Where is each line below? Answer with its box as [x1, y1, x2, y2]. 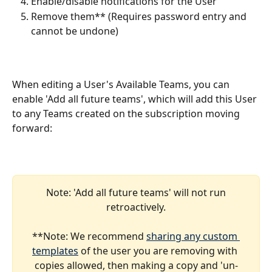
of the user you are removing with [78, 244, 240, 258]
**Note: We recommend [32, 229, 146, 243]
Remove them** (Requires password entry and [31, 9, 249, 23]
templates [32, 244, 78, 258]
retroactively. [106, 200, 166, 214]
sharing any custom [146, 229, 240, 243]
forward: [12, 121, 52, 135]
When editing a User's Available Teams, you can [12, 78, 232, 92]
